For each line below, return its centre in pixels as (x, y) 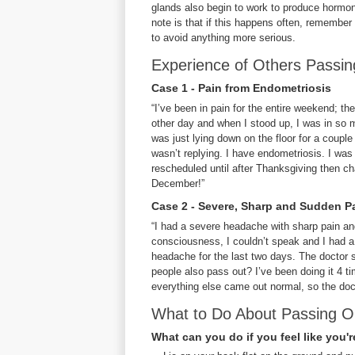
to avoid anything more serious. (223, 38)
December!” (178, 183)
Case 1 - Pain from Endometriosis (241, 88)
